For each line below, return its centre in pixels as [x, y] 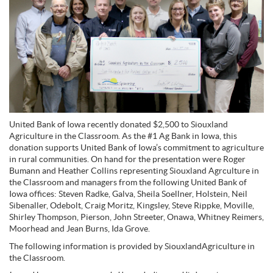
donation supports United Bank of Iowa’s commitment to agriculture [136, 148]
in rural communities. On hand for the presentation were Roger [127, 159]
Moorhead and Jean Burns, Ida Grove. [80, 229]
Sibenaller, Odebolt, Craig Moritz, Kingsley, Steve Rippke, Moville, [132, 206]
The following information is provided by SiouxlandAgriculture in [132, 246]
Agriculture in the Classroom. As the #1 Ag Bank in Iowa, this [123, 136]
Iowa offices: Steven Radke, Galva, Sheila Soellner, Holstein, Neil [128, 194]
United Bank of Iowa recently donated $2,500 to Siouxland [119, 125]
